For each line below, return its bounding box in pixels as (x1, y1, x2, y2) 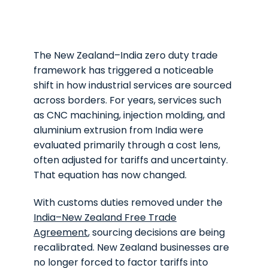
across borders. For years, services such (33, 93, 222, 107)
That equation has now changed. (33, 168, 187, 182)
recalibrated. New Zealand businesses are (33, 240, 230, 254)
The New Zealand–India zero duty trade (33, 48, 218, 62)
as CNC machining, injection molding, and (33, 108, 226, 122)
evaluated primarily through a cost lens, (33, 138, 221, 152)
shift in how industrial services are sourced (33, 78, 232, 92)
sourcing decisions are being (90, 225, 226, 239)
